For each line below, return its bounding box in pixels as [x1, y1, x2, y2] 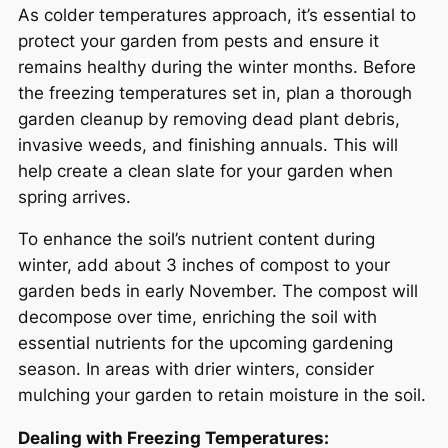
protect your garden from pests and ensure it [18, 30, 379, 51]
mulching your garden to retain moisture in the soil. [18, 385, 426, 406]
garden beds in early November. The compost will [18, 281, 418, 302]
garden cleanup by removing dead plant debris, [18, 108, 400, 129]
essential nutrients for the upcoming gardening [18, 333, 393, 354]
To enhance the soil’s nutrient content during [18, 229, 375, 250]
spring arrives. [18, 186, 131, 207]
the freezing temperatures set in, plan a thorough [18, 82, 412, 103]
